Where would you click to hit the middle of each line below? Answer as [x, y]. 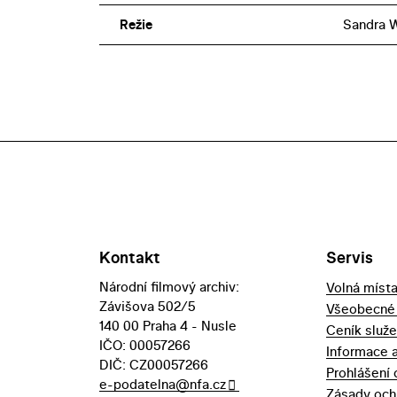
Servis [349, 258]
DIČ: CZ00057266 [154, 365]
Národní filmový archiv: [169, 287]
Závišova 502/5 [148, 307]
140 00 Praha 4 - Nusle [168, 326]
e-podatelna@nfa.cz [163, 385]
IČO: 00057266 [145, 346]
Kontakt [130, 258]
